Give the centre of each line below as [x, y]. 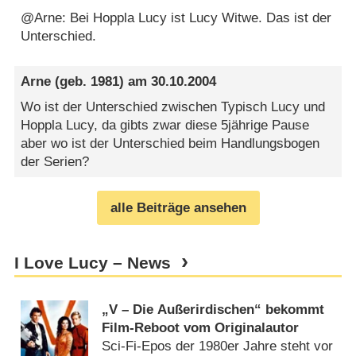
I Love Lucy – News [92, 263]
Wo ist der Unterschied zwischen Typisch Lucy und [173, 106]
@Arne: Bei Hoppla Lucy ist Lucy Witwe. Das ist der [176, 18]
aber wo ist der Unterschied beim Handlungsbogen [170, 143]
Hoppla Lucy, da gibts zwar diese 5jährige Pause [165, 125]
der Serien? [55, 161]
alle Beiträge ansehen [178, 207]
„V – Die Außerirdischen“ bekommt [213, 310]
